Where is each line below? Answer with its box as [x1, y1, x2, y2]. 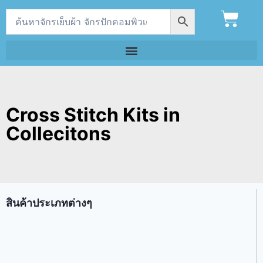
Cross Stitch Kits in [6, 103, 180, 126]
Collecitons [6, 122, 111, 145]
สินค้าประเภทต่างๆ [6, 197, 92, 209]
